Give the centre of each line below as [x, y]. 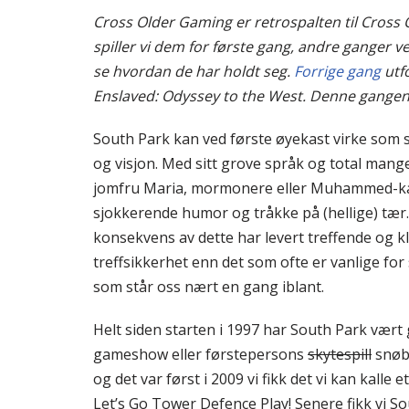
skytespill [340, 355]
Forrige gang [337, 72]
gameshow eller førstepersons [200, 355]
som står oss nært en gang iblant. [209, 287]
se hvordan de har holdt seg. [192, 72]
